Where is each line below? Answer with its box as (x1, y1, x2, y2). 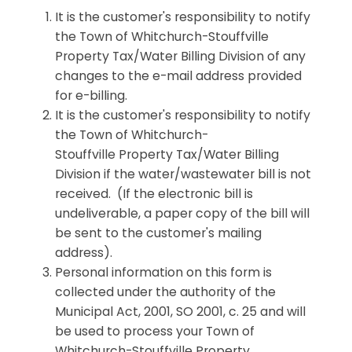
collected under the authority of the (55, 282, 276, 301)
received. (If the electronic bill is (55, 184, 253, 203)
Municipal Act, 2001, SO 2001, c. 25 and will (55, 302, 306, 321)
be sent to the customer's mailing (55, 223, 262, 242)
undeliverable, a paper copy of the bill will (55, 203, 310, 222)
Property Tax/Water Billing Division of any (55, 46, 306, 65)
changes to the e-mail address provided (55, 66, 302, 85)
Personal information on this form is (55, 262, 272, 281)
